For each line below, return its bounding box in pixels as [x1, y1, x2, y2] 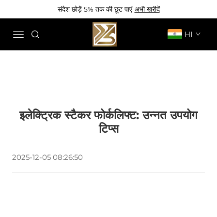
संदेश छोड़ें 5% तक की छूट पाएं [57, 4, 132, 14]
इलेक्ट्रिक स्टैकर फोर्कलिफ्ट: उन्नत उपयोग [19, 108, 198, 123]
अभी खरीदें [134, 4, 160, 14]
